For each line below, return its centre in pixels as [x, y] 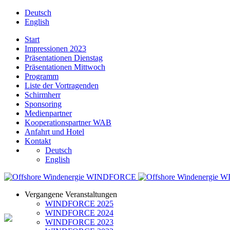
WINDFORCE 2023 [79, 222]
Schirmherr [43, 95]
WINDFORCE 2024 [79, 213]
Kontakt [38, 141]
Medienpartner [48, 113]
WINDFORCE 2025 [79, 204]
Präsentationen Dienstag [64, 58]
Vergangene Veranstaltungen [71, 194]
